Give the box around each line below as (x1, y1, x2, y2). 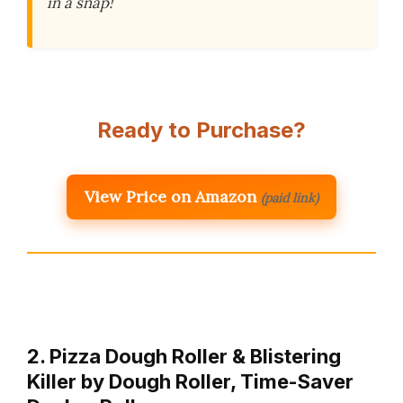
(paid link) (261, 190, 318, 207)
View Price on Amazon (85, 186, 256, 208)
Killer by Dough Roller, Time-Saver (27, 370, 354, 394)
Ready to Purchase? (97, 117, 306, 144)
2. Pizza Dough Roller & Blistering (27, 345, 341, 369)
